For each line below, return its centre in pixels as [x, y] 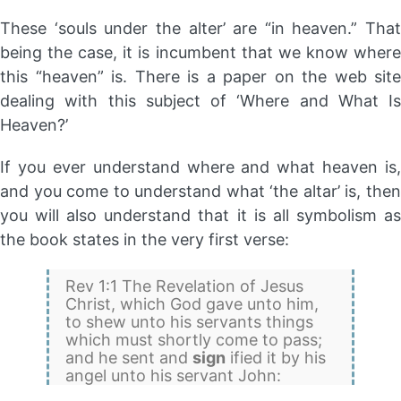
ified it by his [276, 358]
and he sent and [129, 358]
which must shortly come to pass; [194, 340]
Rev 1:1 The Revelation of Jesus [185, 286]
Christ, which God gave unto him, [192, 304]
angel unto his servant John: [174, 376]
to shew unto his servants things [190, 322]
